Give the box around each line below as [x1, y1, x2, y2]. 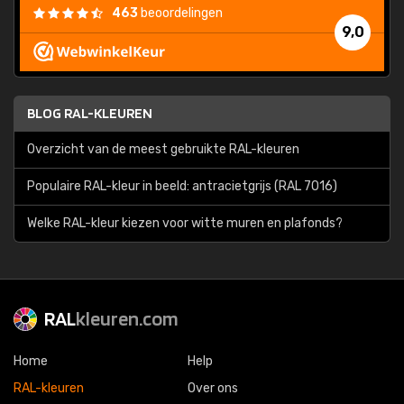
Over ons [188, 381, 238, 396]
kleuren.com [76, 307, 179, 330]
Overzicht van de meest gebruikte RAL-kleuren [27, 142, 299, 157]
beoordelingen [138, 5, 223, 21]
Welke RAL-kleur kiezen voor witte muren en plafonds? [27, 216, 343, 231]
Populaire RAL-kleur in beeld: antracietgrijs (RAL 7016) [27, 179, 337, 194]
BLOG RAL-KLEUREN [27, 105, 152, 122]
